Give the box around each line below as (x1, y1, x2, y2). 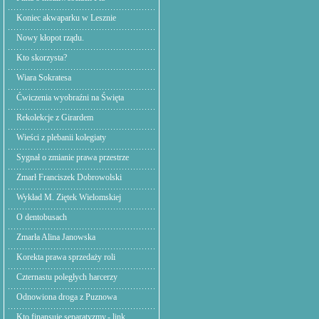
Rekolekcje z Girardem (16, 113, 93, 122)
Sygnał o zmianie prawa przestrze (16, 152, 129, 162)
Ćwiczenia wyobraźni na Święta (16, 93, 124, 103)
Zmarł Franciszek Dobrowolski (16, 172, 122, 182)
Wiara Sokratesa (16, 73, 71, 83)
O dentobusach (16, 212, 67, 222)
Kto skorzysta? (16, 53, 67, 63)
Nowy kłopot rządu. (16, 33, 84, 43)
